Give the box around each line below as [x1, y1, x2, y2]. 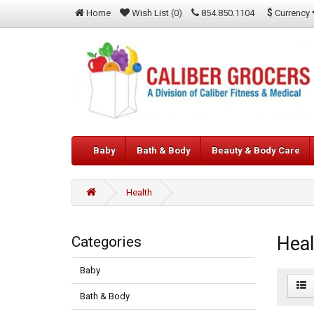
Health [126, 187, 152, 198]
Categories [71, 233, 142, 251]
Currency [275, 7, 310, 18]
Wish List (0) [132, 8, 182, 18]
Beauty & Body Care [212, 145, 300, 156]
